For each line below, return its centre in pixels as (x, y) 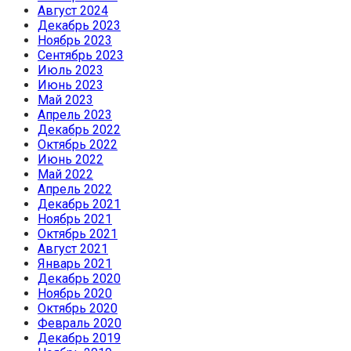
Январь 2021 (75, 263)
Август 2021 (73, 248)
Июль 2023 (71, 70)
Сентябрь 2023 (81, 55)
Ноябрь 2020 (75, 293)
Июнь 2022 (71, 159)
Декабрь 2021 (79, 204)
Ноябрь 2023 (75, 40)
